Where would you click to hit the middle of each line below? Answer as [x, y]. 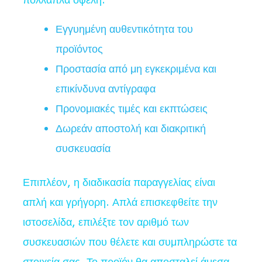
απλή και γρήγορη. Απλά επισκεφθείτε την [120, 203]
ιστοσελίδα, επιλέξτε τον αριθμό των [106, 223]
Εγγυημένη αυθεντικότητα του [124, 30]
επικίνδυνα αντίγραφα [106, 89]
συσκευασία [83, 149]
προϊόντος [79, 49]
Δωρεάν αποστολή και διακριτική [131, 129]
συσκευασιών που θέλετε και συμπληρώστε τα [130, 242]
